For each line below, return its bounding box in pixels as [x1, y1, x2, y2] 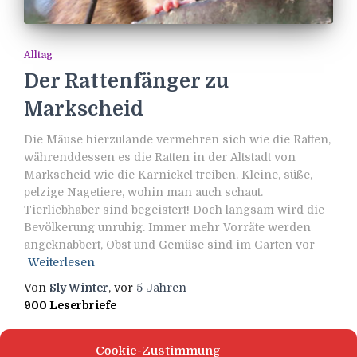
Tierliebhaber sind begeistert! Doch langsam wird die [24, 202, 324, 216]
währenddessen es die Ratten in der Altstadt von [24, 150, 296, 163]
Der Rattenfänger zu [24, 69, 229, 92]
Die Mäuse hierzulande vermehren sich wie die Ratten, [24, 132, 331, 146]
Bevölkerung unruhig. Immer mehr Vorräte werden [24, 220, 311, 233]
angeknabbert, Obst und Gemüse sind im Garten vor [24, 237, 315, 251]
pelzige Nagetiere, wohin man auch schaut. [24, 185, 266, 198]
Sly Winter [49, 280, 108, 294]
